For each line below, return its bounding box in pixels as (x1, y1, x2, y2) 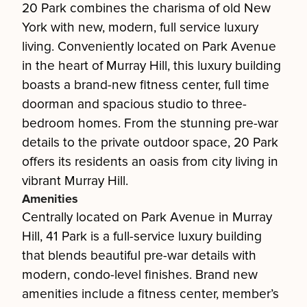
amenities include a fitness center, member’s (22, 286, 279, 302)
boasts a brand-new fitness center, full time (22, 77, 269, 93)
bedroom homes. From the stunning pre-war (22, 115, 278, 132)
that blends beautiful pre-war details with (22, 247, 256, 264)
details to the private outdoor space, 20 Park (22, 134, 278, 151)
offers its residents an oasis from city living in (22, 153, 278, 170)
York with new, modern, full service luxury (22, 19, 258, 36)
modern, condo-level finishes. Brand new (22, 267, 258, 283)
